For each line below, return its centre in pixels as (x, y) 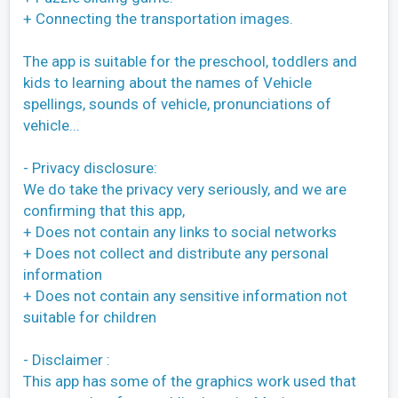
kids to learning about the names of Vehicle (167, 82)
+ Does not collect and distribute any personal (176, 253)
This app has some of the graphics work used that (190, 381)
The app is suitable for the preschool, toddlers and (190, 61)
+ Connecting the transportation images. (158, 18)
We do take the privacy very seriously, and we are (185, 189)
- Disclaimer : (67, 359)
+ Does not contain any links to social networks (180, 231)
